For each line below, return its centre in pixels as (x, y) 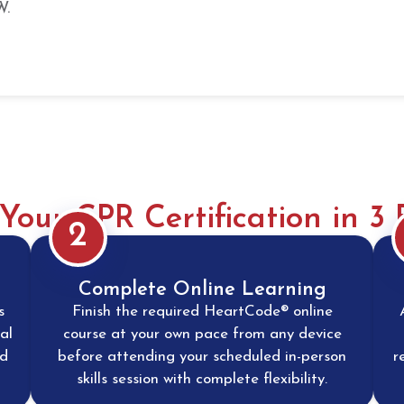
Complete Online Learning (202, 289)
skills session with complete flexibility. (202, 379)
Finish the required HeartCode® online (202, 311)
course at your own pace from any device (202, 334)
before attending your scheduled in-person (202, 356)
